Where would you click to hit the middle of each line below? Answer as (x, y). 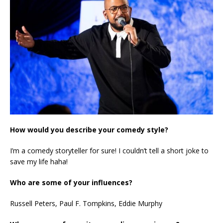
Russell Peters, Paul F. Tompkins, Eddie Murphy (86, 203)
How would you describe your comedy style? (89, 129)
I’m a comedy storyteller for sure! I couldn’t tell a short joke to (109, 150)
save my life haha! (39, 161)
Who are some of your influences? (71, 182)
